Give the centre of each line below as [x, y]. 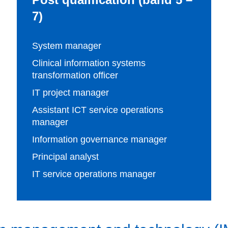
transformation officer [75, 75]
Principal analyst [66, 157]
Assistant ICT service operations [98, 110]
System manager [67, 46]
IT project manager [71, 93]
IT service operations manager [94, 174]
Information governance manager [100, 139]
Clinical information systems [89, 63]
